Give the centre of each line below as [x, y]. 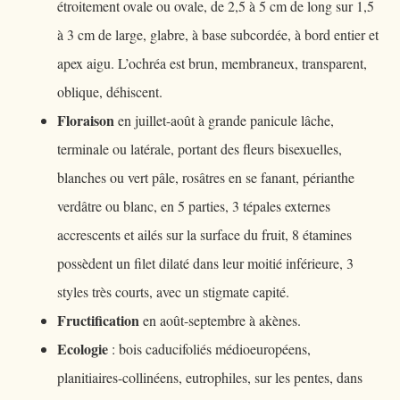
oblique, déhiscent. [110, 92]
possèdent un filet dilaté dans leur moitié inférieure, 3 [205, 263]
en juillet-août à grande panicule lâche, [224, 120]
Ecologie [83, 349]
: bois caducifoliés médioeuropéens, [209, 349]
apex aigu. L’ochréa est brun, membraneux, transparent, [212, 63]
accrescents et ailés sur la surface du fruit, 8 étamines [204, 234]
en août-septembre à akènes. [220, 320]
